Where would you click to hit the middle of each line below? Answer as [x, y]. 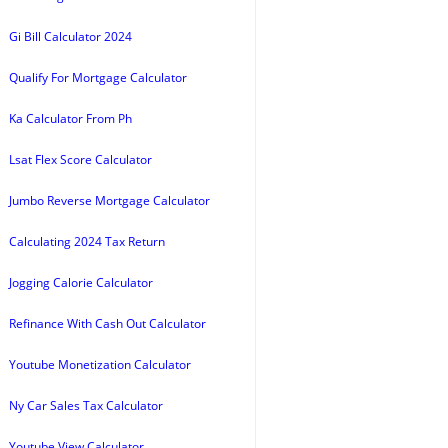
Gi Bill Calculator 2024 [70, 36]
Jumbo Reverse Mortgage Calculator [109, 200]
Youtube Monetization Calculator [100, 364]
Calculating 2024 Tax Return [87, 241]
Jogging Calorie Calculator [81, 282]
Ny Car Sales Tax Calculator [86, 405]
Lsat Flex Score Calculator [80, 159]
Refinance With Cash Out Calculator [107, 323]
